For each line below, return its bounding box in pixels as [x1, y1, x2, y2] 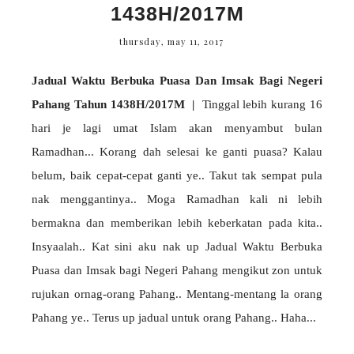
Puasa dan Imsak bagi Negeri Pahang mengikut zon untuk [32, 264, 322, 277]
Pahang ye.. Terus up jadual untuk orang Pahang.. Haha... [32, 311, 316, 325]
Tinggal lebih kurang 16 [194, 98, 323, 111]
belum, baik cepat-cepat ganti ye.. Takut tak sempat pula [32, 169, 322, 183]
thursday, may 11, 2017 [119, 36, 224, 48]
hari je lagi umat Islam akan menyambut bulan [32, 122, 322, 135]
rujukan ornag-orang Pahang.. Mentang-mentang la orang [32, 288, 322, 301]
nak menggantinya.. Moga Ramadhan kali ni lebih [32, 193, 322, 206]
